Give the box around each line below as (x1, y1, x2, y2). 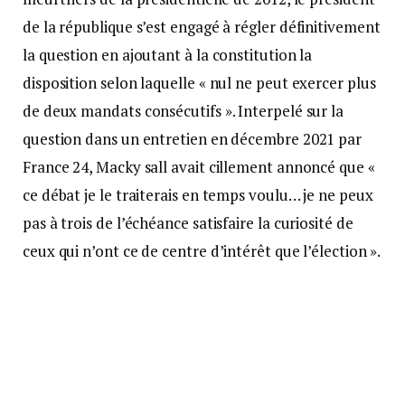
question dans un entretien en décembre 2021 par (23, 127, 363, 149)
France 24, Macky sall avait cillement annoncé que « (23, 155, 375, 177)
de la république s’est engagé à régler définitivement (23, 15, 381, 37)
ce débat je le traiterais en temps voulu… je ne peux (23, 184, 373, 205)
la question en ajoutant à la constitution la (23, 43, 313, 65)
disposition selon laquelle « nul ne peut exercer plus (23, 71, 376, 93)
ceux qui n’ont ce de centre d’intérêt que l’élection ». (23, 240, 381, 261)
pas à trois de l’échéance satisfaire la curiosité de (23, 212, 353, 233)
